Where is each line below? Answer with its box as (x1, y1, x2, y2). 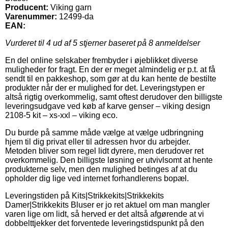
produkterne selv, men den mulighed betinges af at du (5, 164, 197, 174)
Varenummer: (5, 12, 57, 21)
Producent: (5, 3, 48, 12)
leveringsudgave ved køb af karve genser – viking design (5, 101, 210, 110)
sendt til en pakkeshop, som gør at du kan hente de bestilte (5, 74, 216, 83)
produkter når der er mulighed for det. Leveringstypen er (5, 83, 205, 92)
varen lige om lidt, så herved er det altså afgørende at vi (5, 209, 204, 218)
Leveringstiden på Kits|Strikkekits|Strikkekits (5, 191, 164, 200)
